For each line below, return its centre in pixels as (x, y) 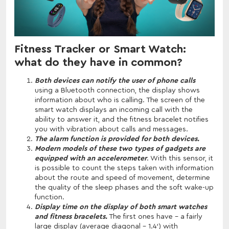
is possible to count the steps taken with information (124, 168)
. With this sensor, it (180, 158)
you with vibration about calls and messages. (111, 129)
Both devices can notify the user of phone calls (115, 81)
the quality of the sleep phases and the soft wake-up (124, 187)
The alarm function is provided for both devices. (117, 139)
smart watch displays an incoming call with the (114, 110)
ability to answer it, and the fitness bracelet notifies (122, 119)
